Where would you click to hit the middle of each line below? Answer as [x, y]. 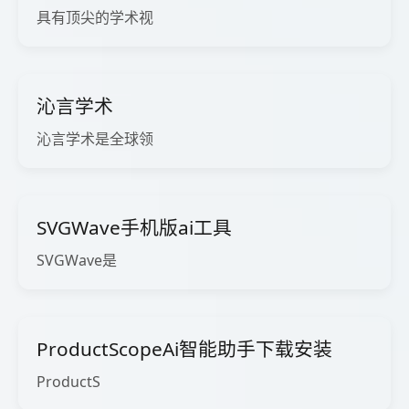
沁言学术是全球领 [95, 139]
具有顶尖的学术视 [95, 17]
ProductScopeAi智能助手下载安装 [184, 349]
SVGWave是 [77, 260]
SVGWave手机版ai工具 [134, 227]
